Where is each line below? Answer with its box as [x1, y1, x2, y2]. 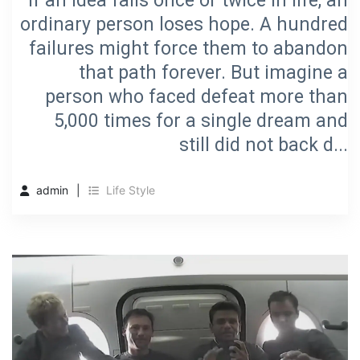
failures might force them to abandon [29, 38, 348, 60]
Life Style [103, 183, 155, 198]
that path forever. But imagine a [79, 62, 348, 84]
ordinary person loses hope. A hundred [20, 14, 348, 36]
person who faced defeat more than [45, 86, 348, 108]
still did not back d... [179, 134, 348, 157]
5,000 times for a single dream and [54, 110, 348, 133]
